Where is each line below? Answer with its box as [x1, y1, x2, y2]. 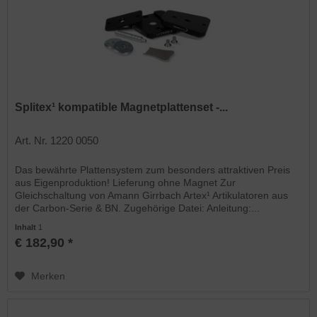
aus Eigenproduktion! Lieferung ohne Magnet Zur [15, 176, 236, 188]
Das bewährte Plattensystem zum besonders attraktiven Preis [15, 163, 291, 175]
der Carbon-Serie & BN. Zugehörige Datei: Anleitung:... [15, 202, 260, 214]
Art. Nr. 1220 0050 [15, 134, 99, 146]
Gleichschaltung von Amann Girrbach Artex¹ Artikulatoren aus [15, 189, 289, 201]
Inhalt [15, 222, 39, 231]
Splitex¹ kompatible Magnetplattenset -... [15, 100, 229, 113]
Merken [31, 270, 66, 282]
